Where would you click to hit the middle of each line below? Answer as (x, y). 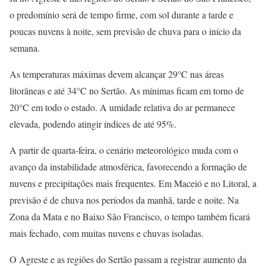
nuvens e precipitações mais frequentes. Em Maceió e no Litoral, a (133, 183)
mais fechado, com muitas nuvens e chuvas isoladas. (107, 233)
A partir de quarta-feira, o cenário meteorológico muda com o (124, 150)
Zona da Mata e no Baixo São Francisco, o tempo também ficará (130, 216)
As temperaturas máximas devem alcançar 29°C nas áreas (117, 74)
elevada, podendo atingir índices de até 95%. (93, 123)
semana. (25, 47)
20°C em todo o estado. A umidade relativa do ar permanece (122, 107)
